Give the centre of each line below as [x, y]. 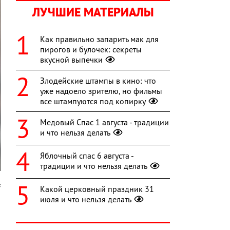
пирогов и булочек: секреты [91, 50]
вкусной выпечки [71, 60]
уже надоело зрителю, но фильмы [101, 91]
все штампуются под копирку [93, 101]
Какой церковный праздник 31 [97, 189]
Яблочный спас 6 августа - [87, 156]
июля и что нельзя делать [86, 199]
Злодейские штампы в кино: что [98, 81]
